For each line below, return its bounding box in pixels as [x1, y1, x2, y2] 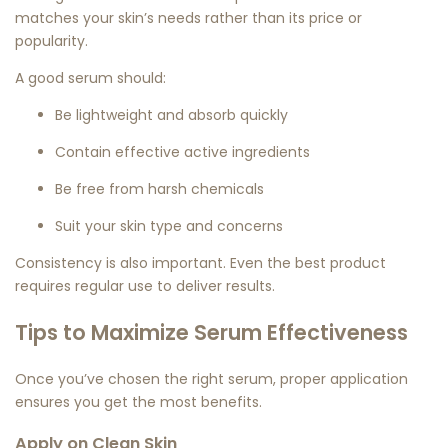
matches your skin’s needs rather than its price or [15, 8, 362, 29]
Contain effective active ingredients [55, 142, 310, 163]
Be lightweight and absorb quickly [55, 105, 288, 126]
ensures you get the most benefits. [15, 391, 262, 412]
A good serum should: [15, 68, 166, 89]
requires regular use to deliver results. [15, 276, 275, 297]
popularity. [15, 31, 88, 52]
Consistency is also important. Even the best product [15, 253, 386, 274]
